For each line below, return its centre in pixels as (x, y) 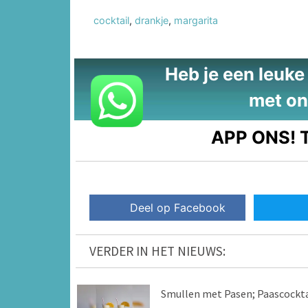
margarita (196, 20)
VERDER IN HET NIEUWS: (157, 251)
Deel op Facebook (178, 207)
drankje (152, 20)
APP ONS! (254, 137)
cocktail (111, 20)
